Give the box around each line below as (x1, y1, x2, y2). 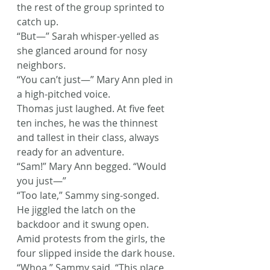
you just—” (17, 174, 66, 187)
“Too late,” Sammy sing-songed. (17, 189, 159, 202)
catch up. (17, 15, 58, 28)
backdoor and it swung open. (17, 218, 151, 231)
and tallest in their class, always (17, 131, 162, 144)
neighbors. (17, 58, 66, 72)
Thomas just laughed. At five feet (17, 102, 167, 115)
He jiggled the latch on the (17, 203, 138, 216)
